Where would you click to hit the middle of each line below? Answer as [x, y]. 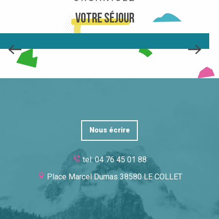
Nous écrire [109, 130]
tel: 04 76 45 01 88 [114, 160]
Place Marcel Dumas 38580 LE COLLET [114, 177]
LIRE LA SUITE [105, 60]
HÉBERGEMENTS [105, 27]
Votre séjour [105, 19]
